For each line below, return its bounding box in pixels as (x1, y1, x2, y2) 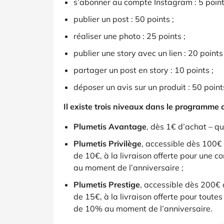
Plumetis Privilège (73, 138, 141, 148)
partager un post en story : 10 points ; (73, 65, 213, 75)
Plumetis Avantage (73, 121, 146, 131)
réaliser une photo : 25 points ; (73, 31, 185, 41)
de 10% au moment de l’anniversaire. (73, 203, 212, 213)
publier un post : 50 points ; (73, 14, 174, 24)
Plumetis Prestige (73, 179, 140, 189)
